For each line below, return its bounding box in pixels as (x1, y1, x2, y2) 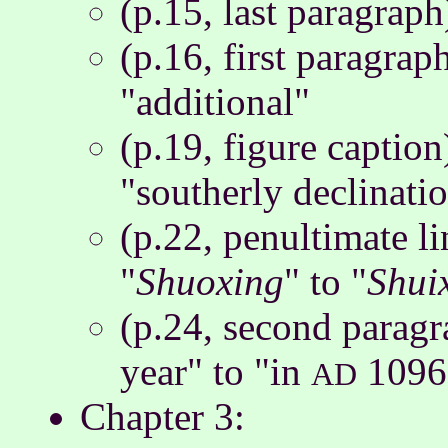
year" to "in (120, 350, 311, 393)
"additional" (120, 80, 310, 123)
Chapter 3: (80, 395, 245, 438)
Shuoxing (136, 260, 284, 303)
